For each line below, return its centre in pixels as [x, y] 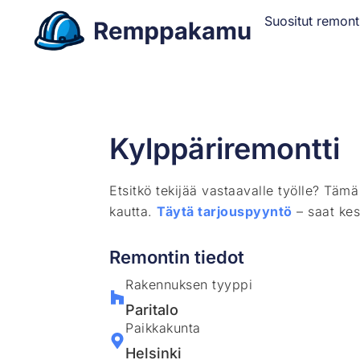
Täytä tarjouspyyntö [225, 211]
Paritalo [152, 309]
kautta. [133, 211]
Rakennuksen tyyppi [189, 284]
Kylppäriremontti [225, 148]
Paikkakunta [163, 327]
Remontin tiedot [177, 257]
